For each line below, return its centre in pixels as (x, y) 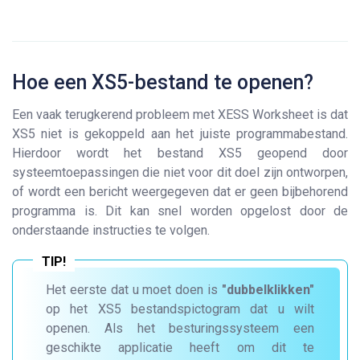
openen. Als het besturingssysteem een (180, 328)
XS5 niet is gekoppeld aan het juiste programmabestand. (180, 134)
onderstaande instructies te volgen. (111, 230)
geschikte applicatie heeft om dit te (180, 348)
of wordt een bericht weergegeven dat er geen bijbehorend (180, 192)
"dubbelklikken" (268, 290)
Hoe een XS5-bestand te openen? (163, 82)
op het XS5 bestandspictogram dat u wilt (180, 309)
